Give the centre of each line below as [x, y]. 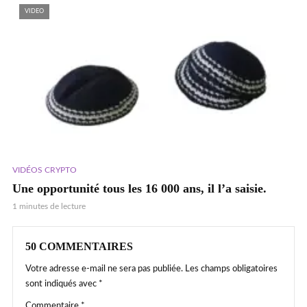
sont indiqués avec [62, 284]
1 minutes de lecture [49, 206]
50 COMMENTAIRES [79, 246]
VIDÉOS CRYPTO [45, 170]
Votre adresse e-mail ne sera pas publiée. [104, 269]
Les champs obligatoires [231, 269]
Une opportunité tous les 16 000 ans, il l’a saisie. [139, 188]
